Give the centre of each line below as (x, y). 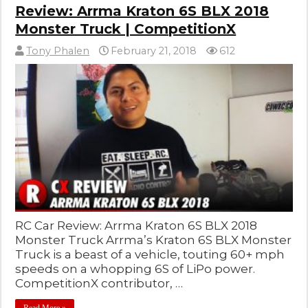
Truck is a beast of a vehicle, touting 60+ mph (150, 255)
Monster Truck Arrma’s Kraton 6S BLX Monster (154, 240)
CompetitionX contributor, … (99, 284)
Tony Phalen (58, 51)
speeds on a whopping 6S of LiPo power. (135, 269)
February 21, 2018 (154, 51)
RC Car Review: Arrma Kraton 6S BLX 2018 (136, 226)
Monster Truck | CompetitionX (126, 29)
